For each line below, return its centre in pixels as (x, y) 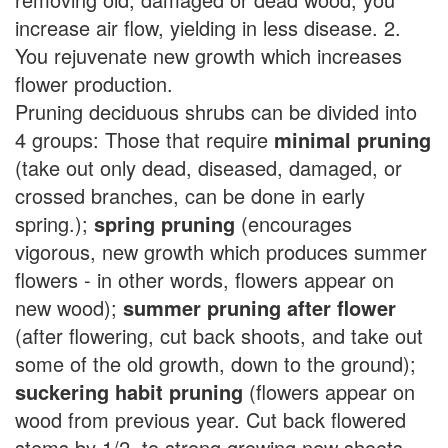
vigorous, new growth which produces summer (221, 251)
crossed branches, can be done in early (190, 195)
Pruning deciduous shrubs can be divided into (216, 111)
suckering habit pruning (129, 391)
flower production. (94, 83)
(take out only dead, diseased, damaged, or (208, 167)
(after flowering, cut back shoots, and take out (219, 335)
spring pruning (164, 223)
